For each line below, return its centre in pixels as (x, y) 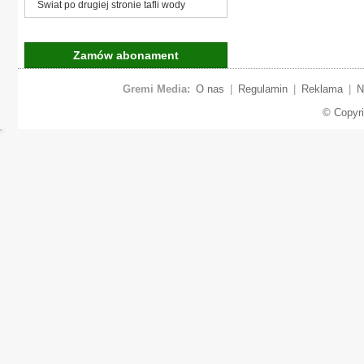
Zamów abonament (126, 55)
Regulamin (262, 89)
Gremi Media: (156, 89)
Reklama (322, 89)
